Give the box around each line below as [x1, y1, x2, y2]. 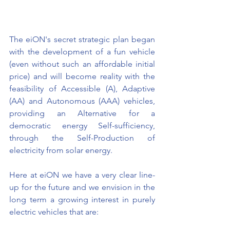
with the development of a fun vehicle [9, 47, 155, 57]
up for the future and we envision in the [9, 182, 155, 193]
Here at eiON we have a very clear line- [9, 170, 155, 180]
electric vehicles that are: [9, 207, 99, 217]
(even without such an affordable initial [9, 59, 155, 69]
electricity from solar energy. [9, 145, 112, 156]
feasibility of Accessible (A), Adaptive [9, 84, 155, 94]
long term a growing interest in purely [9, 195, 155, 205]
